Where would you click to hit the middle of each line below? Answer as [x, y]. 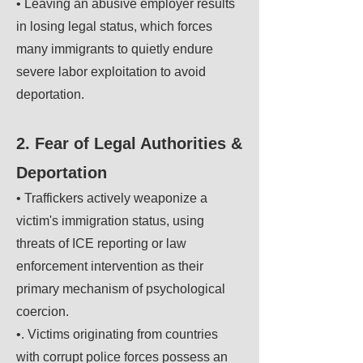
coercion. [43, 312]
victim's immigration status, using [110, 221]
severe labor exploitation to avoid [111, 72]
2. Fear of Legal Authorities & [129, 143]
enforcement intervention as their [110, 266]
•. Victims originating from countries [117, 334]
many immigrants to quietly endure [115, 49]
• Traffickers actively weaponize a [112, 198]
